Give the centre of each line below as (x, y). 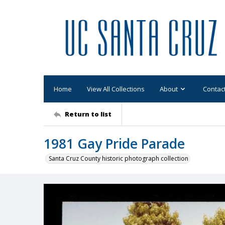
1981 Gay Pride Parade (114, 144)
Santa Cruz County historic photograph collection (119, 158)
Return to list (88, 114)
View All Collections (116, 89)
